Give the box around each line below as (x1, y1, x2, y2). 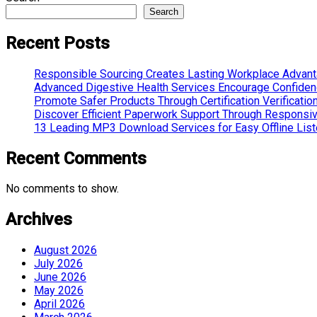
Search (149, 6, 178, 17)
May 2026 (34, 284, 83, 298)
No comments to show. (6, 182, 119, 196)
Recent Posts (6, 33, 110, 53)
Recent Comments (6, 148, 146, 168)
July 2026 (34, 257, 83, 271)
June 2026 (34, 270, 86, 284)
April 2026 (34, 297, 85, 311)
